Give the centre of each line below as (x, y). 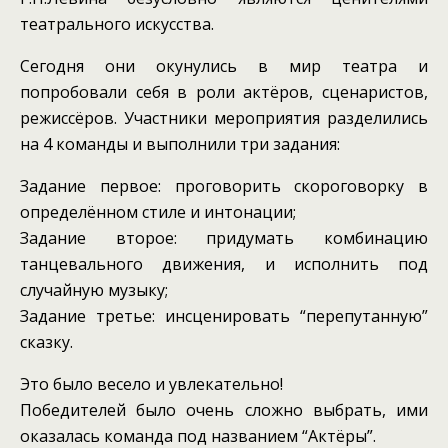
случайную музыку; (94, 290)
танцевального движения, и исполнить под (224, 264)
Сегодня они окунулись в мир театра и (224, 66)
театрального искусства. (117, 24)
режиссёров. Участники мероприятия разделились (224, 118)
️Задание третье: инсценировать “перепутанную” (224, 316)
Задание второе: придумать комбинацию (224, 238)
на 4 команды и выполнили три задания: (180, 144)
